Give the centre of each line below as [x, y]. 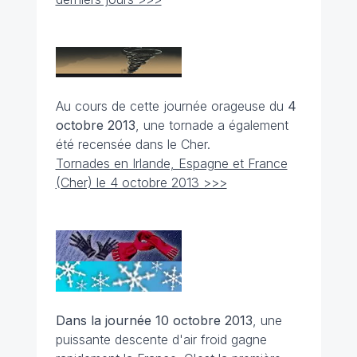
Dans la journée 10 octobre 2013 [154, 320]
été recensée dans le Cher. [133, 144]
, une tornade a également [212, 125]
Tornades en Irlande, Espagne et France [171, 163]
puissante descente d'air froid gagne [161, 339]
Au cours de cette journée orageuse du [171, 106]
